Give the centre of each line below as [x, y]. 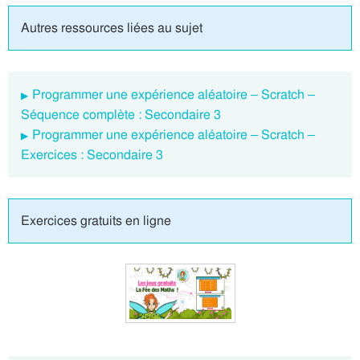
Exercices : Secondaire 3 [92, 155]
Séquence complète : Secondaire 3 [121, 115]
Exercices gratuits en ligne [96, 221]
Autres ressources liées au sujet [112, 28]
